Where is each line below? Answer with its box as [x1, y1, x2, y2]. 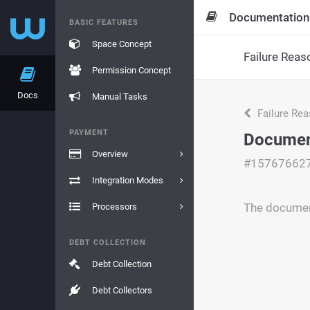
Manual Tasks [91, 91, 147, 102]
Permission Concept [91, 65, 171, 75]
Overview [91, 149, 128, 159]
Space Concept [91, 39, 152, 49]
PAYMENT [69, 128, 109, 137]
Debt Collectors [91, 285, 152, 295]
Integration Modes [91, 175, 163, 185]
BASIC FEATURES [69, 18, 138, 27]
